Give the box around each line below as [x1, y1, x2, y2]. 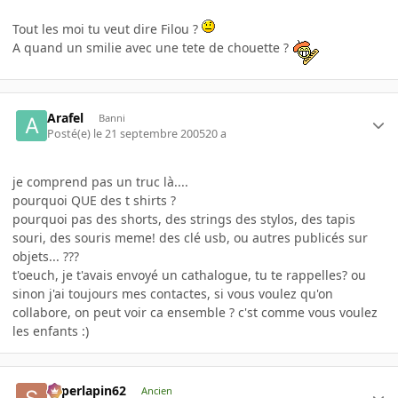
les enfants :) [12, 322, 89, 339]
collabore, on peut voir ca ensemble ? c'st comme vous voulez [12, 303, 378, 321]
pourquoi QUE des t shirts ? [12, 191, 176, 209]
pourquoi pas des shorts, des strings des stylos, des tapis [12, 210, 355, 227]
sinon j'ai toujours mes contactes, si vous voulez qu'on [12, 284, 333, 302]
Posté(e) [47, 125, 94, 141]
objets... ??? [12, 247, 79, 265]
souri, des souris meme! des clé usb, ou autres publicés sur [12, 228, 368, 246]
